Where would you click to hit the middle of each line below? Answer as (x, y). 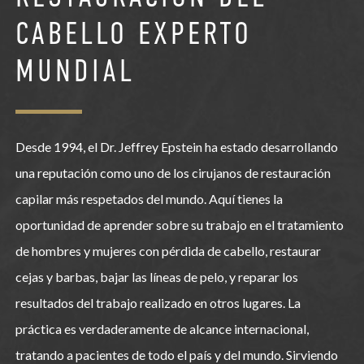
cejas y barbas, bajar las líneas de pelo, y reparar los (156, 277)
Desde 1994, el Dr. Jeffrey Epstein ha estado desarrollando (176, 147)
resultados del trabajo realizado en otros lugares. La (158, 303)
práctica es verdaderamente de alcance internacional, (162, 329)
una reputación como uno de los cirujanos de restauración (173, 173)
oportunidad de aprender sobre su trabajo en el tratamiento (179, 225)
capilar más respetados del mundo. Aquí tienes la (149, 199)
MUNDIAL (75, 71)
